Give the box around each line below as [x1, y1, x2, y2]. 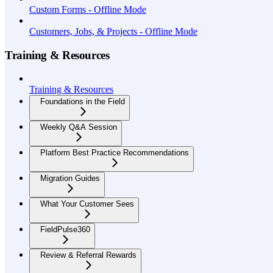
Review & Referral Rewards [40, 250, 136, 260]
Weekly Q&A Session [40, 122, 117, 132]
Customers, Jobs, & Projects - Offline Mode [29, 26, 197, 37]
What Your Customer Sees [40, 199, 134, 209]
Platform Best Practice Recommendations [40, 148, 189, 158]
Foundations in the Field [40, 97, 125, 107]
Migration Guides [40, 174, 100, 183]
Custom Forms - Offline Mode [29, 4, 146, 15]
